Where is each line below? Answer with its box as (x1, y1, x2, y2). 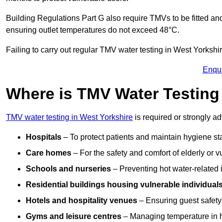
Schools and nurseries (26, 165, 111, 173)
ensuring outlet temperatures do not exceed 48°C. (6, 26, 179, 35)
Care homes (26, 149, 71, 158)
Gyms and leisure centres (26, 212, 121, 221)
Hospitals (26, 133, 61, 142)
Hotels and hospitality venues (26, 196, 137, 205)
